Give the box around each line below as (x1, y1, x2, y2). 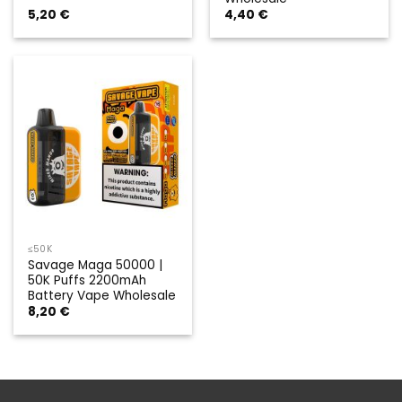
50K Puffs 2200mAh (28, 271, 147, 289)
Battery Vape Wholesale (28, 286, 177, 304)
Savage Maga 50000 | (28, 256, 163, 274)
